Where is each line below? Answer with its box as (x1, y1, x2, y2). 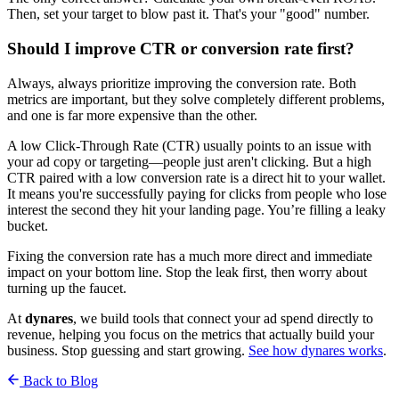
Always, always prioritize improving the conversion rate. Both (7, 75, 356, 91)
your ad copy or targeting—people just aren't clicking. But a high (7, 153, 371, 169)
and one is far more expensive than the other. (7, 107, 257, 123)
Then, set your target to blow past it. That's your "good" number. (7, 6, 370, 22)
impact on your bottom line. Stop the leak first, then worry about (7, 264, 367, 280)
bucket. (7, 217, 48, 233)
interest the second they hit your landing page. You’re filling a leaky (7, 201, 386, 217)
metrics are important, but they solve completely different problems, (7, 91, 385, 107)
